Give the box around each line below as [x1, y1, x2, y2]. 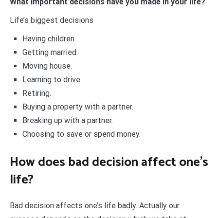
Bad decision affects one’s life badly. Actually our [10, 201, 180, 211]
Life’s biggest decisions [10, 16, 93, 25]
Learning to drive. [22, 75, 82, 85]
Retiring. [22, 89, 51, 98]
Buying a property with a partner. [22, 102, 133, 112]
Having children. [22, 34, 76, 44]
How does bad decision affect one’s [10, 151, 208, 173]
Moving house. [22, 61, 72, 71]
